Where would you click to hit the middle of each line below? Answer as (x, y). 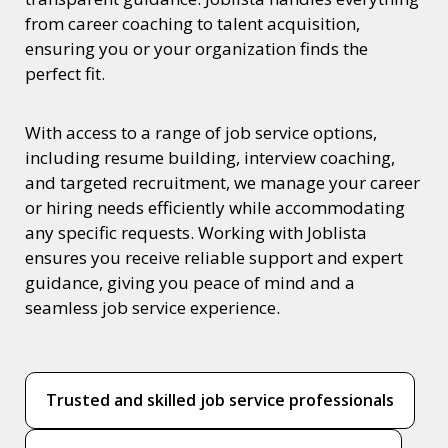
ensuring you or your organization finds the (196, 48)
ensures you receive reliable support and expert (214, 257)
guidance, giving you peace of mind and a (190, 282)
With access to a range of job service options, (201, 132)
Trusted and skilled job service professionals (220, 399)
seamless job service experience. (152, 307)
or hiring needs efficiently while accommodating (215, 207)
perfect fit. (65, 73)
